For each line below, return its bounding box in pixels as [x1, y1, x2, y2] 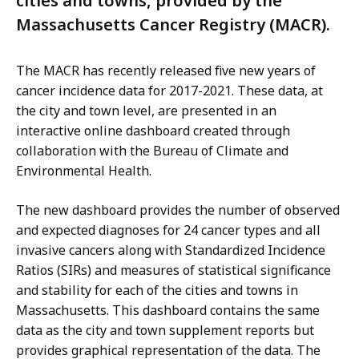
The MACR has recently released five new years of [16, 62, 316, 80]
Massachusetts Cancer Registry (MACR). [16, 14, 330, 36]
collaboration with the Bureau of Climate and [16, 142, 288, 160]
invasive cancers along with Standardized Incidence [16, 241, 325, 260]
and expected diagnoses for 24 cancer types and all [16, 221, 321, 240]
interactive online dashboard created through [16, 122, 290, 140]
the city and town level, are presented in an [16, 102, 276, 120]
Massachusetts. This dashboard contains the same [16, 301, 320, 320]
